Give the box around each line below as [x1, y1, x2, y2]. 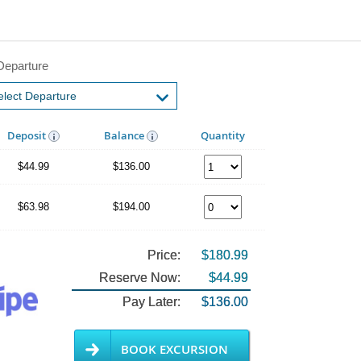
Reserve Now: [99, 271, 180, 284]
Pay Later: [122, 295, 180, 309]
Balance [104, 128, 147, 143]
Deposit [6, 128, 48, 143]
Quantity [201, 128, 245, 143]
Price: [147, 248, 180, 262]
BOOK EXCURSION [120, 341, 228, 358]
